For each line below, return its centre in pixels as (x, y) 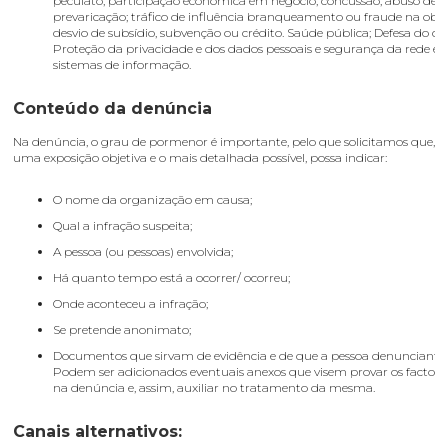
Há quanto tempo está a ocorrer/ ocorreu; (172, 277)
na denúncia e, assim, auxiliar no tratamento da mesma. (214, 387)
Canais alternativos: (98, 431)
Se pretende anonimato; (122, 329)
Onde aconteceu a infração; (131, 303)
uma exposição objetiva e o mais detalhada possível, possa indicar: (200, 157)
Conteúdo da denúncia (113, 108)
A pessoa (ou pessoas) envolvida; (143, 251)
